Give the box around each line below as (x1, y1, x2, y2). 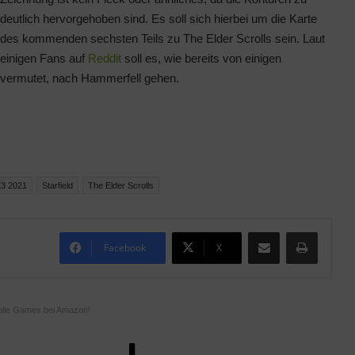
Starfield (42, 181, 73, 191)
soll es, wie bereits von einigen (121, 51, 282, 65)
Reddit (88, 51, 122, 65)
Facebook (104, 241, 146, 255)
